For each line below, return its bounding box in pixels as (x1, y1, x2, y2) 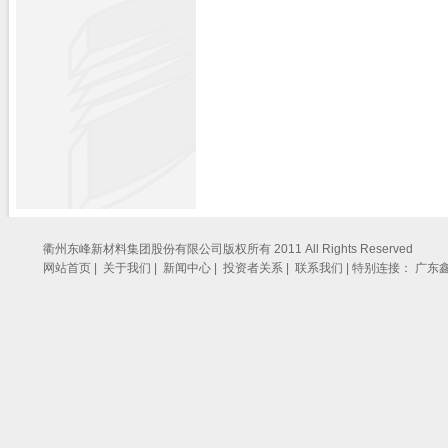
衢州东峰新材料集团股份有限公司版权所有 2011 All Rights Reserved (43, 242, 413, 256)
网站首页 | (43, 261, 100, 275)
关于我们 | (103, 261, 160, 275)
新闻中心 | (163, 261, 220, 275)
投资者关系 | (223, 261, 292, 275)
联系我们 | (295, 261, 352, 275)
